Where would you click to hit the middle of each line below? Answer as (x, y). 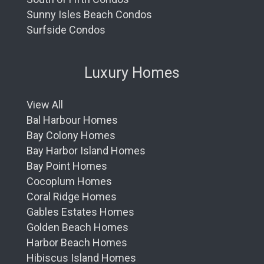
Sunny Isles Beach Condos (89, 14)
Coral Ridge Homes (72, 197)
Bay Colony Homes (71, 136)
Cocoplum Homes (69, 181)
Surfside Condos (66, 29)
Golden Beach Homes (77, 227)
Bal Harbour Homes (72, 120)
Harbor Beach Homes (77, 243)
